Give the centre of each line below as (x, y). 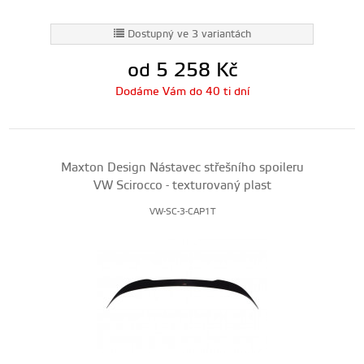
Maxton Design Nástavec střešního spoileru (182, 168)
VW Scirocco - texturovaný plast (182, 186)
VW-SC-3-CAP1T (182, 212)
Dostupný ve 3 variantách (189, 34)
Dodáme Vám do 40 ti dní (182, 92)
